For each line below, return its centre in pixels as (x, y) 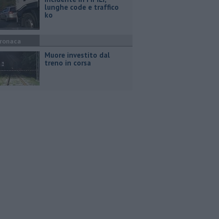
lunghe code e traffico (82, 7)
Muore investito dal (77, 55)
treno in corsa (68, 63)
